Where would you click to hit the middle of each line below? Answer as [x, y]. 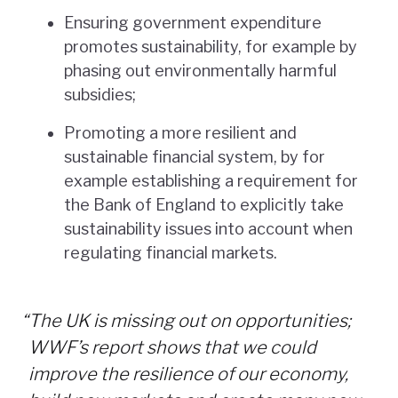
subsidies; [100, 94]
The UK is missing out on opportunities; [190, 320]
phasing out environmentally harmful [200, 70]
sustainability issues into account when [208, 228]
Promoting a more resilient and [180, 132]
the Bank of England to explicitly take [204, 204]
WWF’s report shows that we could [172, 347]
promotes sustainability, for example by [211, 46]
